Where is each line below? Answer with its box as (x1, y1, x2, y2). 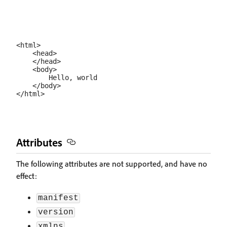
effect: (16, 171, 37, 181)
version (38, 208, 73, 217)
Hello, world (16, 73, 97, 82)
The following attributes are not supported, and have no (16, 159, 207, 169)
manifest (38, 194, 79, 203)
